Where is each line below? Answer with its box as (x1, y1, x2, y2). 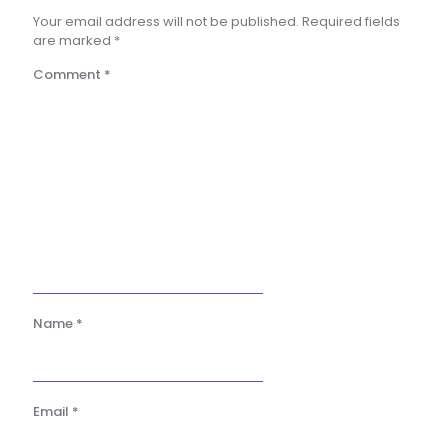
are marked (33, 31, 114, 51)
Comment (33, 65, 104, 85)
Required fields (302, 12, 400, 32)
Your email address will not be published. (33, 12, 299, 32)
